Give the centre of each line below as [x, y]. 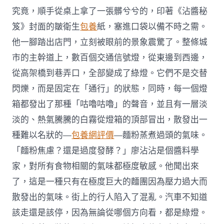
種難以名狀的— [42, 135]
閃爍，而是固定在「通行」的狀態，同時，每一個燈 [110, 89]
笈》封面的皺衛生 [46, 27]
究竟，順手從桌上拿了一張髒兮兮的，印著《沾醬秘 [110, 11]
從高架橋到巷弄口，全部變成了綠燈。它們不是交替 [110, 73]
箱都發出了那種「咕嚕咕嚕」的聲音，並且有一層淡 [110, 104]
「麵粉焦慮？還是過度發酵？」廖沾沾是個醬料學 [106, 151]
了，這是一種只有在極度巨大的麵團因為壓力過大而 [110, 182]
